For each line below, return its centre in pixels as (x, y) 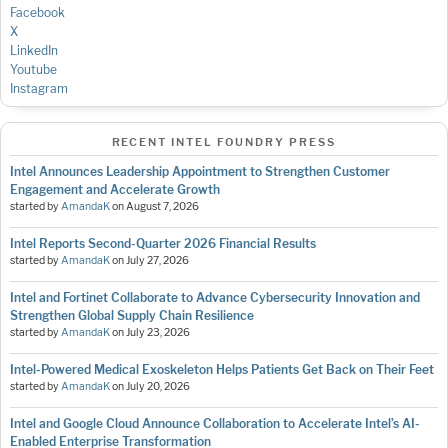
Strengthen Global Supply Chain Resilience (132, 316)
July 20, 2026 (158, 387)
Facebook (37, 13)
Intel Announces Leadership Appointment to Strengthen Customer (200, 172)
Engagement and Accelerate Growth (115, 190)
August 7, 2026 (162, 207)
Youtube (33, 70)
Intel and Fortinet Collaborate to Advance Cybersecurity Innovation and (215, 298)
